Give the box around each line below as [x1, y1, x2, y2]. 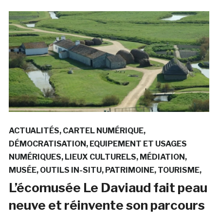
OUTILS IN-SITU [39, 165, 102, 175]
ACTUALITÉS [8, 126, 59, 135]
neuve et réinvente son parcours [8, 197, 205, 213]
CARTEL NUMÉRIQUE [62, 126, 144, 135]
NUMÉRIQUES [8, 152, 61, 162]
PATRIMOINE [105, 165, 154, 175]
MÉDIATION [139, 152, 185, 162]
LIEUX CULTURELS [64, 152, 136, 162]
